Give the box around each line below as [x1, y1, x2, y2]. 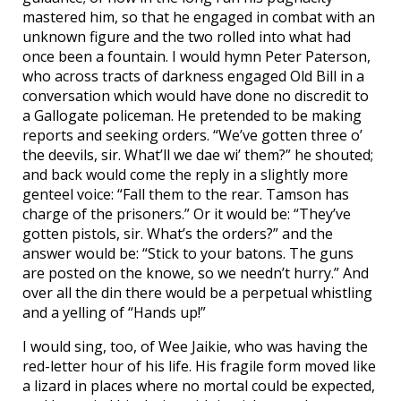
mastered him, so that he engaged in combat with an [22, 7, 375, 28]
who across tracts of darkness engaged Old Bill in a [22, 66, 364, 87]
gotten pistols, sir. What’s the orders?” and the [22, 224, 333, 244]
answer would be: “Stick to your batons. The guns [22, 243, 354, 264]
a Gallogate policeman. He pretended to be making [22, 106, 362, 126]
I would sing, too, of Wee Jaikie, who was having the [22, 337, 368, 357]
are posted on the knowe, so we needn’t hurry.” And [22, 263, 369, 284]
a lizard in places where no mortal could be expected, [22, 376, 375, 397]
